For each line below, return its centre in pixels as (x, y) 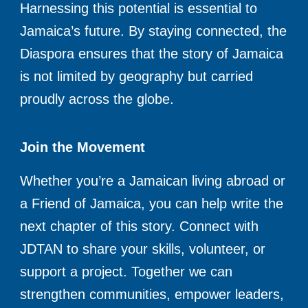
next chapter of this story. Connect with (140, 227)
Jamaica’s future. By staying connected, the (154, 31)
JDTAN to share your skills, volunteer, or (143, 249)
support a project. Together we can (126, 272)
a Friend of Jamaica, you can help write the (152, 204)
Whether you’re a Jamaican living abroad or (153, 181)
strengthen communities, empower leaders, (152, 295)
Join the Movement (83, 147)
